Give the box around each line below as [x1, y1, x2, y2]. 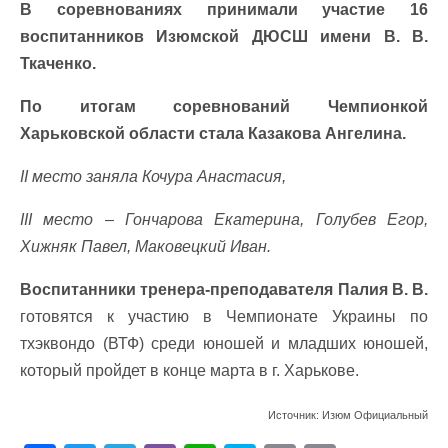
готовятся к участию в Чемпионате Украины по [20, 308, 428, 325]
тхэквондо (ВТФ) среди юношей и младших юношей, [20, 335, 428, 352]
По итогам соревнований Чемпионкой [20, 98, 428, 115]
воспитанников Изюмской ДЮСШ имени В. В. [20, 28, 428, 45]
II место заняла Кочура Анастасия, [20, 168, 286, 185]
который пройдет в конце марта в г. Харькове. [20, 362, 359, 379]
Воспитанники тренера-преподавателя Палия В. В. [20, 281, 428, 298]
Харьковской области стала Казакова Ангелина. [20, 125, 406, 142]
